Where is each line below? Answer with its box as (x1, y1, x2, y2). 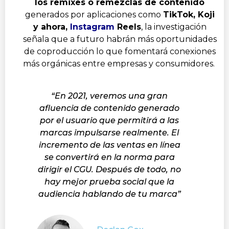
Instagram (70, 21, 114, 32)
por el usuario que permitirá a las (40, 115, 179, 125)
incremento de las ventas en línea (38, 140, 180, 150)
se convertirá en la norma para (44, 152, 175, 162)
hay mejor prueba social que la (44, 176, 174, 187)
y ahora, (33, 21, 70, 32)
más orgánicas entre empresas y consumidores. (22, 58, 217, 68)
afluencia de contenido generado (39, 103, 179, 113)
